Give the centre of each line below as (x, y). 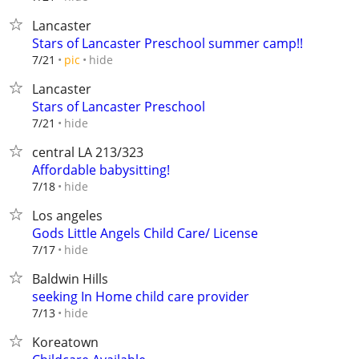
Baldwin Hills (70, 279)
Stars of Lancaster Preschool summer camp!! (167, 43)
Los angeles (67, 216)
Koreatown (65, 342)
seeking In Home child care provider (141, 296)
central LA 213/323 (88, 152)
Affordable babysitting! (101, 170)
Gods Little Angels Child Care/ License (145, 233)
